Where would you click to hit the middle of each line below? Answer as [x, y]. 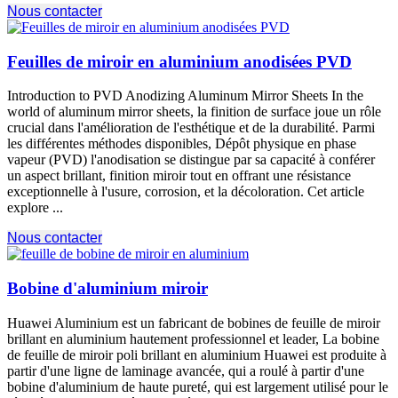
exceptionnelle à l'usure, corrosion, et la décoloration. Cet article [186, 192]
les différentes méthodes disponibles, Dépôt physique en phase [182, 144]
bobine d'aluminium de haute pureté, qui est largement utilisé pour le [198, 386]
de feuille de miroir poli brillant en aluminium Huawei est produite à [197, 354]
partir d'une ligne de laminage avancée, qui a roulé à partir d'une [186, 370]
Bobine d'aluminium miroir [107, 289]
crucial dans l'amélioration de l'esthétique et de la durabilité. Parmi [191, 128]
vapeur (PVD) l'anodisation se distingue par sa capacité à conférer [191, 160]
